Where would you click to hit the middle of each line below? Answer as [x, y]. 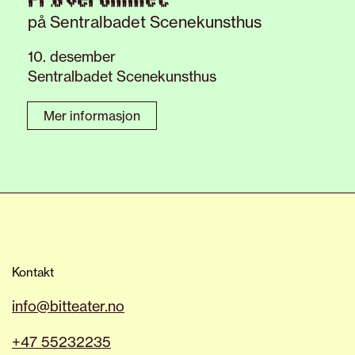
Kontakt [33, 272]
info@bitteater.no [68, 305]
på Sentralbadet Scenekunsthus [145, 21]
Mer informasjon [92, 115]
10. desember [72, 56]
